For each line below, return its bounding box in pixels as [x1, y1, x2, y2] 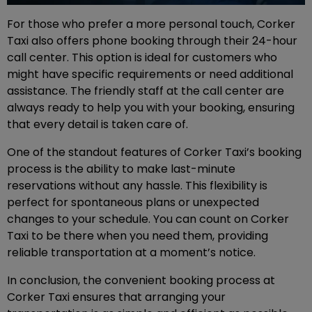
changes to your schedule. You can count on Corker [7, 210, 289, 227]
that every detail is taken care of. [7, 116, 188, 132]
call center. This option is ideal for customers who [7, 49, 277, 65]
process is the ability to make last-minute [7, 160, 235, 177]
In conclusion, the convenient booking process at [7, 272, 275, 288]
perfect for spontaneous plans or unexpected [7, 194, 259, 210]
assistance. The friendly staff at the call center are [7, 82, 284, 99]
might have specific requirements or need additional [7, 65, 293, 82]
